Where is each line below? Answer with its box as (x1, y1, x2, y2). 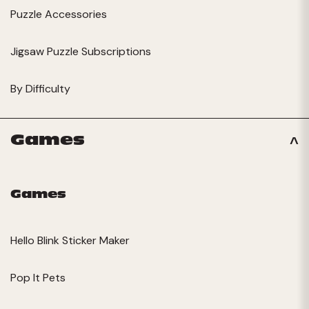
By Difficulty (10, 81, 70, 96)
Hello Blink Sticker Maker (10, 232, 130, 248)
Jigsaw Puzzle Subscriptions (10, 43, 151, 59)
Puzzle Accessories (10, 6, 107, 21)
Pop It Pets (10, 270, 66, 285)
